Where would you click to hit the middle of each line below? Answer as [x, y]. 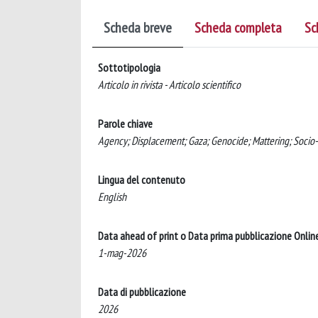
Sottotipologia [129, 67]
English [112, 197]
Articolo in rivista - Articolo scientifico [169, 84]
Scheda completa [238, 28]
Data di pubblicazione [142, 292]
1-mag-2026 [122, 253]
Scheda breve [138, 28]
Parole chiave [125, 124]
